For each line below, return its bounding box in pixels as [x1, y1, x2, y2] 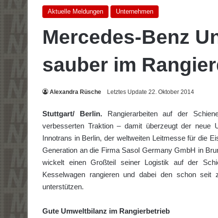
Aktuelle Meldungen [48, 8, 103, 16]
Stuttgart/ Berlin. [42, 109, 102, 118]
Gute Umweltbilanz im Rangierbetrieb [42, 207, 170, 216]
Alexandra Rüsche [50, 89, 101, 96]
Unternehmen [116, 8, 153, 16]
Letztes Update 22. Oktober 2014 [107, 89, 194, 96]
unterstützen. [42, 182, 84, 191]
